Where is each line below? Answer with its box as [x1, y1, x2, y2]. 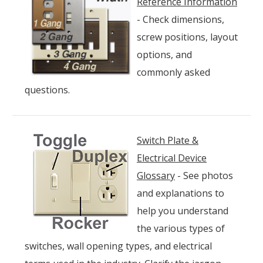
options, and [137, 48, 192, 61]
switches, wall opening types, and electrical [25, 239, 212, 252]
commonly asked [137, 65, 210, 79]
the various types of [137, 221, 225, 235]
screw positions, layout [137, 30, 238, 43]
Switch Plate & [137, 133, 198, 147]
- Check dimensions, [137, 12, 224, 26]
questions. [25, 83, 70, 96]
